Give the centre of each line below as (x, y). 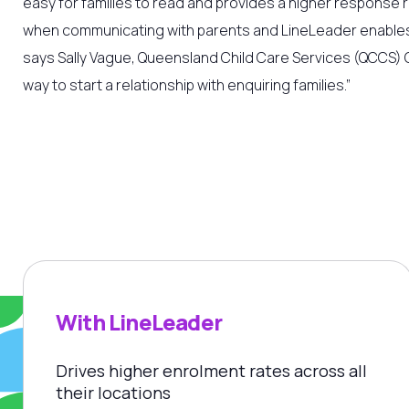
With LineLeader (139, 321)
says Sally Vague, (80, 57)
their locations (113, 393)
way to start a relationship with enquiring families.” (187, 84)
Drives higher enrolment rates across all (211, 371)
